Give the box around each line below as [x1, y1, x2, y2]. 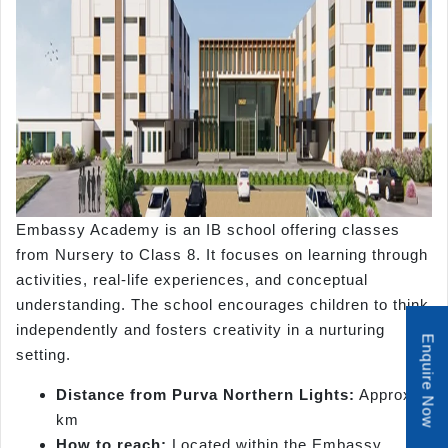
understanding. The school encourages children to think [16, 296, 429, 314]
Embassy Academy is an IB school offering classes [16, 221, 400, 239]
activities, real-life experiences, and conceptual [16, 271, 368, 289]
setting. [16, 346, 71, 364]
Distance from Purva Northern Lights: [56, 385, 355, 403]
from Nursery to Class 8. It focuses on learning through [16, 246, 428, 264]
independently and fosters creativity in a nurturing [16, 321, 385, 339]
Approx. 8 [355, 385, 431, 403]
